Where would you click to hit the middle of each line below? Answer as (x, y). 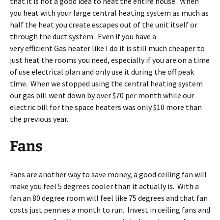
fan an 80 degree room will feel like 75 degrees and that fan (109, 198)
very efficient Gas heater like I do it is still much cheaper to (107, 48)
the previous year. (39, 119)
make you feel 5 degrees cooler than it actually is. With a (104, 186)
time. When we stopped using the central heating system (106, 83)
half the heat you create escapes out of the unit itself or (104, 25)
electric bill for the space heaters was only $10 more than (106, 107)
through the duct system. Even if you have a (83, 36)
